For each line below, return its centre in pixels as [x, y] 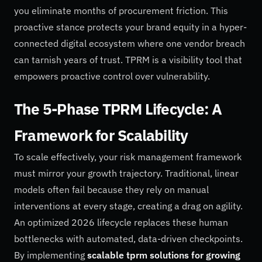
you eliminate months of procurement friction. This [121, 11]
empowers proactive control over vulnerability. [112, 76]
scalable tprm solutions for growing [164, 255]
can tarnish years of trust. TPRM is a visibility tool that [128, 60]
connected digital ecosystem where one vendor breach [130, 44]
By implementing [51, 255]
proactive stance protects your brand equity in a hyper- [130, 27]
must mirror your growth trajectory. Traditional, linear [126, 173]
